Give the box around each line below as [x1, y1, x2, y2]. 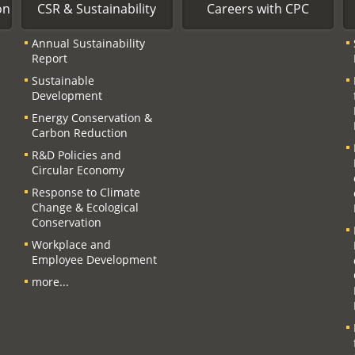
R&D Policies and [31, 147, 121, 162]
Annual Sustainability [31, 35, 145, 51]
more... [31, 273, 69, 289]
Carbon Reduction [31, 124, 128, 140]
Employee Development [31, 251, 157, 267]
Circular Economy [31, 162, 124, 177]
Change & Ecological [31, 199, 139, 215]
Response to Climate [31, 184, 140, 200]
